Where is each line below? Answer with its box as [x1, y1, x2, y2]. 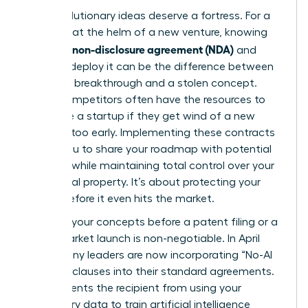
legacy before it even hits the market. [25, 193, 214, 204]
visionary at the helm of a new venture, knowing [25, 27, 267, 38]
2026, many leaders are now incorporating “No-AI [25, 250, 272, 261]
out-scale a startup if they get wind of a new [25, 111, 255, 122]
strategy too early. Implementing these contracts [25, 127, 275, 138]
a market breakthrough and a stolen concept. [25, 78, 257, 89]
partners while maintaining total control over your [25, 160, 274, 171]
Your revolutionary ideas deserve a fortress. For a [25, 10, 270, 21]
